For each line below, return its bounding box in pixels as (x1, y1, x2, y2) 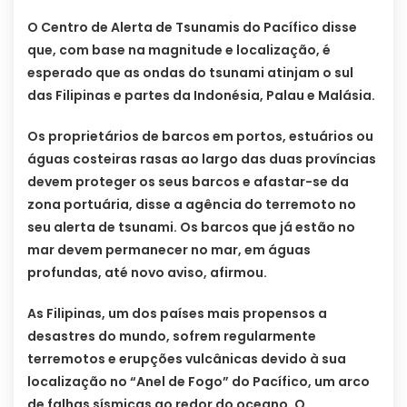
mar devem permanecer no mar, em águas (27, 241, 311, 260)
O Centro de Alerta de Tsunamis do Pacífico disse (27, 18, 357, 37)
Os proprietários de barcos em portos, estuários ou (27, 127, 373, 146)
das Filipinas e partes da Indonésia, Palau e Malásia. (27, 86, 375, 105)
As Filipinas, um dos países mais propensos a (27, 304, 327, 323)
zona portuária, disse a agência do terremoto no (27, 195, 356, 214)
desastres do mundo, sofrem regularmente (27, 327, 316, 346)
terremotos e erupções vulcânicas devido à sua (27, 350, 346, 369)
